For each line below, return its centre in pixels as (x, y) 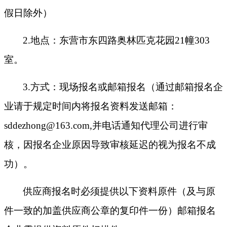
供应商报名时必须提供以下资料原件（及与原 (119, 192)
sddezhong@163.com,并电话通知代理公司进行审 (106, 126)
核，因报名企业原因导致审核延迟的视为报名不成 (110, 145)
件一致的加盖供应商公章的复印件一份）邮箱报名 (110, 211)
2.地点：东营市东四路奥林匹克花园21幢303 (116, 41)
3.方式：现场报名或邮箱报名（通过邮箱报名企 (123, 87)
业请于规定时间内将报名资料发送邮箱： (91, 106)
